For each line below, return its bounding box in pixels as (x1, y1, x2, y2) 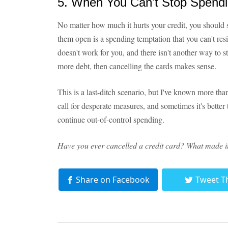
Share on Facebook (75, 174, 150, 185)
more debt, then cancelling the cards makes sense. (58, 61, 216, 71)
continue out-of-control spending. (58, 114, 164, 125)
